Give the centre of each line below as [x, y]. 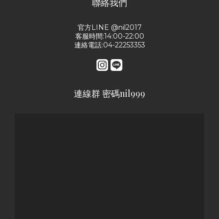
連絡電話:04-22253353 [109, 45]
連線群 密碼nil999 [109, 93]
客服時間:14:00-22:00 [109, 36]
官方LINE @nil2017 [109, 27]
